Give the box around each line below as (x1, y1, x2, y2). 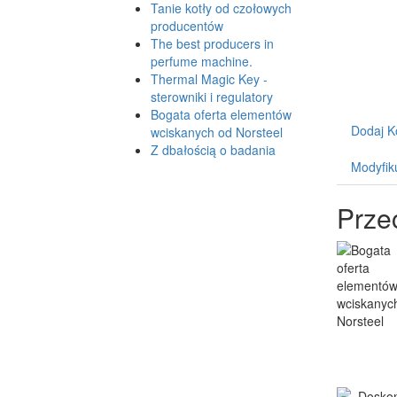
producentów (151, 17, 223, 35)
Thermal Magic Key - (151, 70, 268, 89)
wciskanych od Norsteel (151, 123, 283, 142)
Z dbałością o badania (151, 141, 276, 160)
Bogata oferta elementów (151, 105, 292, 124)
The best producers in (151, 35, 274, 53)
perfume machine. (151, 52, 253, 71)
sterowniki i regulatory (151, 88, 273, 106)
